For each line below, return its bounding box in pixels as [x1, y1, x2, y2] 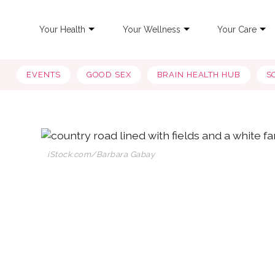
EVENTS [26, 70, 61, 80]
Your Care [217, 24, 257, 34]
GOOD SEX [86, 70, 131, 80]
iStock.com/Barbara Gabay [47, 149, 155, 159]
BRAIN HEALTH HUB [157, 70, 241, 80]
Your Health [39, 24, 85, 34]
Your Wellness [122, 24, 180, 34]
